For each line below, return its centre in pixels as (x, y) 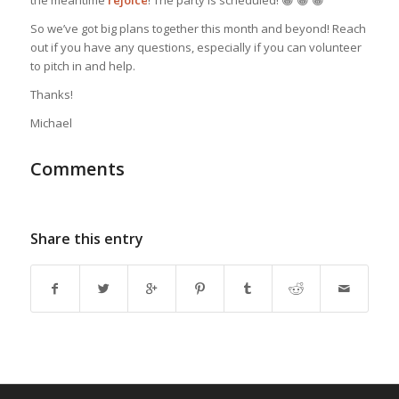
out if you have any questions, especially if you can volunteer (195, 47)
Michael (51, 122)
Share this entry (86, 238)
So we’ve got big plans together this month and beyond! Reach (198, 28)
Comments (77, 168)
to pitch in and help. (82, 65)
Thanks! (51, 94)
